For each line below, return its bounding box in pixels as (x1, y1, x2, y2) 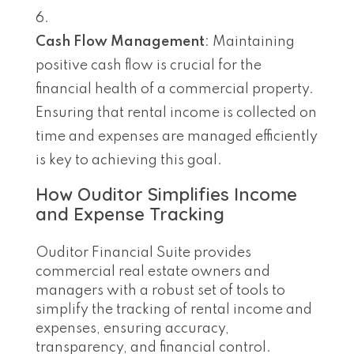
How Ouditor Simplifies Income (36, 183, 297, 205)
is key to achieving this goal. (36, 153, 222, 168)
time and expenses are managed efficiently (36, 129, 318, 144)
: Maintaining (205, 34, 295, 49)
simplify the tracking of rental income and (36, 302, 312, 317)
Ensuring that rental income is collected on (36, 105, 317, 120)
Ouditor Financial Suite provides (36, 245, 251, 260)
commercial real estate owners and (36, 264, 270, 279)
